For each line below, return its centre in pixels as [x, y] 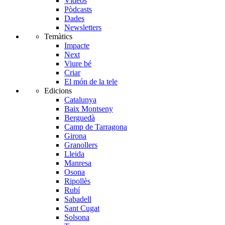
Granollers [81, 145]
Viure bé [78, 64]
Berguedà [80, 118]
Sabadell [78, 199]
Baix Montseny [89, 109]
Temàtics [58, 37]
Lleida [74, 154]
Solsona [77, 217]
